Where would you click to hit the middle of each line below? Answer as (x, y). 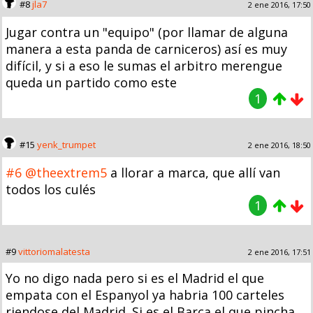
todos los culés (51, 189)
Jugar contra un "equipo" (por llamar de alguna (147, 32)
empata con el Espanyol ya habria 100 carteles (145, 294)
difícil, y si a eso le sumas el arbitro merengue (144, 65)
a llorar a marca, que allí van (194, 172)
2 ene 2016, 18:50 (279, 145)
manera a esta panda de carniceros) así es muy (146, 49)
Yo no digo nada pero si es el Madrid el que (135, 278)
